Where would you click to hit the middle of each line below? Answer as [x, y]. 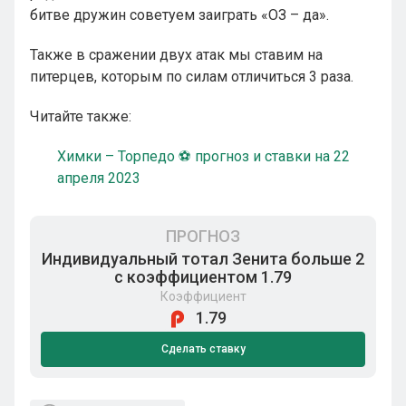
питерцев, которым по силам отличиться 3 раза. [192, 77]
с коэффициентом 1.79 [203, 277]
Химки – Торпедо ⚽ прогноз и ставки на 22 [203, 156]
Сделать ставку [203, 349]
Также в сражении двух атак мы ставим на [176, 55]
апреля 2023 [99, 178]
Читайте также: [81, 116]
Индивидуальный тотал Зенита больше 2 [203, 259]
